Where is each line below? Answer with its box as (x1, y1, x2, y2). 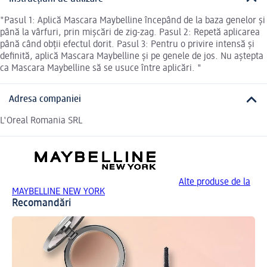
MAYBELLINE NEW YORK (12, 187, 105, 197)
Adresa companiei (9, 95, 81, 104)
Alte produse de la (179, 178, 250, 188)
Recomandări (12, 198, 71, 209)
